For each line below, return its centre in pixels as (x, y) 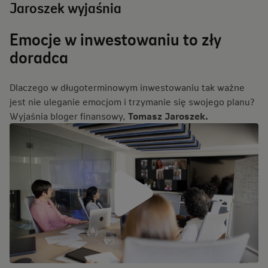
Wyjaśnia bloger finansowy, (69, 116)
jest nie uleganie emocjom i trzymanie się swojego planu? (132, 101)
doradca (39, 57)
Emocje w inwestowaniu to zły (115, 39)
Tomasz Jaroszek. (169, 116)
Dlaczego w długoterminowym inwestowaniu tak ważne (127, 87)
